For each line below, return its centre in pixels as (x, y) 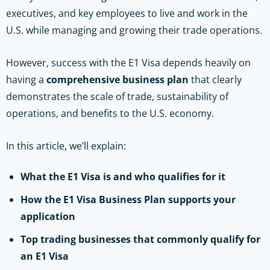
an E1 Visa (45, 256)
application (48, 216)
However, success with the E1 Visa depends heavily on (128, 62)
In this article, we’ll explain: (66, 146)
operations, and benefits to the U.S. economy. (110, 113)
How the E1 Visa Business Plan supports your (128, 199)
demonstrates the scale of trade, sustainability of (117, 96)
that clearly (215, 79)
